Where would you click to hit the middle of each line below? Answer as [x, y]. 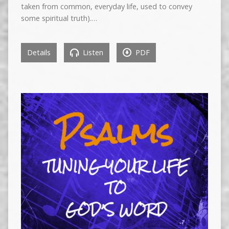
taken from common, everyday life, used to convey [106, 6]
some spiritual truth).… [59, 18]
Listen [92, 52]
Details [39, 52]
